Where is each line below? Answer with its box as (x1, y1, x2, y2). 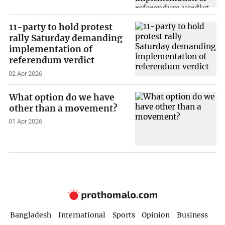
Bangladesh (10, 210, 51, 220)
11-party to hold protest (9, 21, 113, 33)
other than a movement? (9, 102, 118, 114)
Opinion (142, 210, 170, 220)
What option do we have (9, 91, 115, 103)
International (58, 210, 105, 220)
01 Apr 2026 (9, 118, 43, 126)
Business (177, 210, 208, 220)
